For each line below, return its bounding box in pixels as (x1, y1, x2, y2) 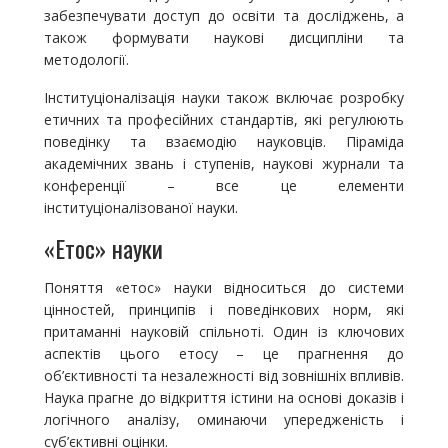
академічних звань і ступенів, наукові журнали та (43, 154, 405, 174)
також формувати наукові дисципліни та (43, 28, 405, 48)
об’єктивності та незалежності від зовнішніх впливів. (43, 366, 405, 386)
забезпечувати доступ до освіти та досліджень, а (43, 6, 405, 26)
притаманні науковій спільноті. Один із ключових (43, 322, 405, 342)
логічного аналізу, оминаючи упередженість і (43, 410, 405, 430)
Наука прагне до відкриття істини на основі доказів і (43, 388, 405, 408)
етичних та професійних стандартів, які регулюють (43, 110, 405, 130)
